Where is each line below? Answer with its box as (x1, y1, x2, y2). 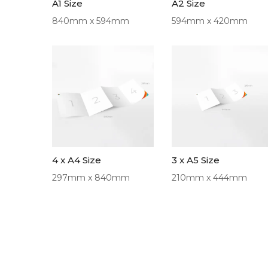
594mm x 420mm (172, 15, 248, 26)
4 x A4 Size (52, 154, 101, 166)
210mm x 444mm (172, 172, 247, 183)
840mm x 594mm (52, 15, 129, 26)
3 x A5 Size (172, 154, 220, 166)
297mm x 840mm (52, 172, 130, 183)
